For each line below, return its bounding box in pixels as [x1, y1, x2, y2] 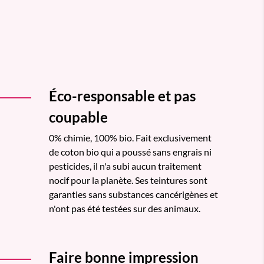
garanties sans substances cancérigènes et [49, 188, 218, 200]
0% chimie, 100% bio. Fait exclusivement [49, 131, 212, 143]
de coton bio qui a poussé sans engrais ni [49, 146, 212, 157]
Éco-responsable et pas [49, 87, 196, 104]
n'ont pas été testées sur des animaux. [49, 202, 200, 214]
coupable [49, 108, 108, 126]
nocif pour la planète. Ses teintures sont [49, 174, 207, 186]
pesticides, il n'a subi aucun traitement [49, 160, 202, 171]
